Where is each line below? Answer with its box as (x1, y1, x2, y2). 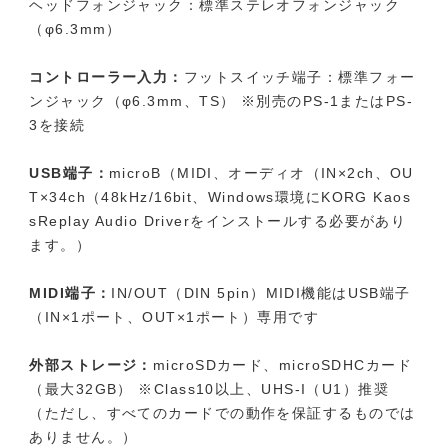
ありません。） (29, 429, 138, 446)
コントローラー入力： (29, 69, 184, 86)
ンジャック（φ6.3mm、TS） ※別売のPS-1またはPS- (29, 93, 414, 110)
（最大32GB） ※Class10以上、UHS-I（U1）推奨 (29, 381, 390, 398)
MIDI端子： (29, 285, 112, 302)
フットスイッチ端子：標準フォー (183, 69, 416, 86)
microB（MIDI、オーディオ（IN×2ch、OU (109, 165, 414, 182)
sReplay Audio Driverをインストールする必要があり (29, 213, 407, 230)
